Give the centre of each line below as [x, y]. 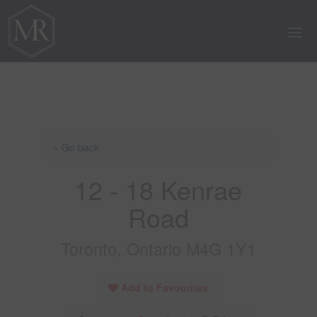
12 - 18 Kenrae [158, 189]
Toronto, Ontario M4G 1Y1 [158, 248]
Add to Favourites [165, 287]
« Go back [76, 147]
